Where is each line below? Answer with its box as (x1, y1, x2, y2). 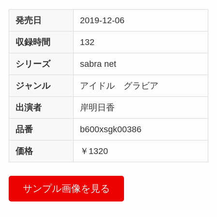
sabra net (80, 59, 125, 69)
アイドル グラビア (80, 81, 168, 91)
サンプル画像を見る (22, 183, 110, 194)
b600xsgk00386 (80, 124, 142, 135)
